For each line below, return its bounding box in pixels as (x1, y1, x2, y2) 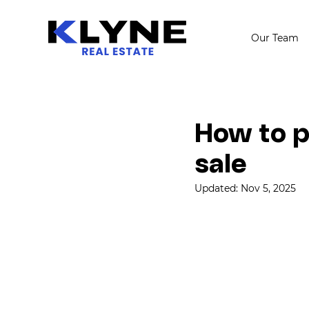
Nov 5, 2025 (241, 182, 296, 195)
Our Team (250, 32, 299, 44)
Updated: (195, 182, 241, 195)
